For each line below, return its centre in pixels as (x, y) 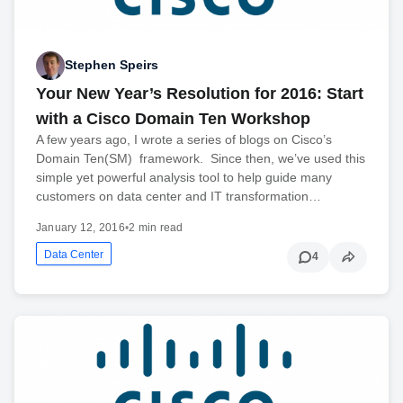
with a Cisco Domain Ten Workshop (173, 118)
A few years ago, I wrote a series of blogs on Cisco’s (184, 139)
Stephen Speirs (112, 65)
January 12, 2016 (81, 227)
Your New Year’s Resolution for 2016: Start (200, 93)
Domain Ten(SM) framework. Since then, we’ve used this (201, 158)
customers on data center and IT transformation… (179, 196)
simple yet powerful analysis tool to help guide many (184, 177)
